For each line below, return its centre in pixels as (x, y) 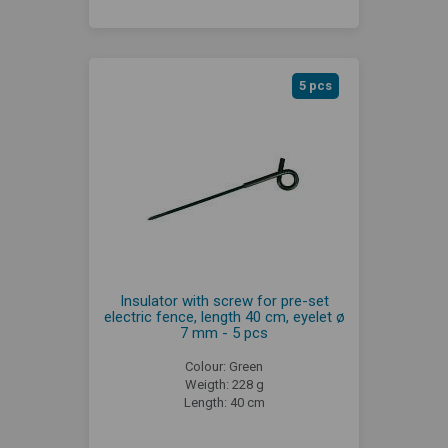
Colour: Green (224, 366)
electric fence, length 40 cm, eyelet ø (224, 316)
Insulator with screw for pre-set (224, 300)
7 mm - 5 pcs (224, 332)
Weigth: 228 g (224, 384)
